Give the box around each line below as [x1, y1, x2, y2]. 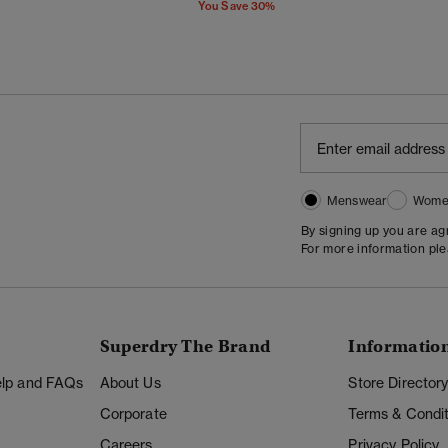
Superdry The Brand [99, 336, 271, 358]
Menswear [327, 193, 388, 209]
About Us [99, 374, 161, 392]
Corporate [99, 405, 167, 423]
